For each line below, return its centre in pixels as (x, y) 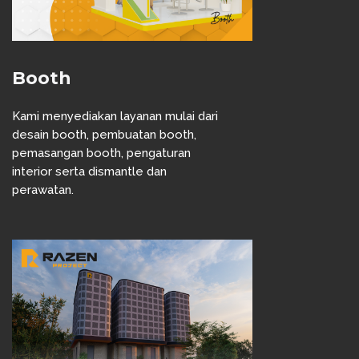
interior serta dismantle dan (89, 171)
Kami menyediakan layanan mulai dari (115, 116)
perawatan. (43, 190)
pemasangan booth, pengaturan (101, 153)
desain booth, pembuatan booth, (104, 135)
